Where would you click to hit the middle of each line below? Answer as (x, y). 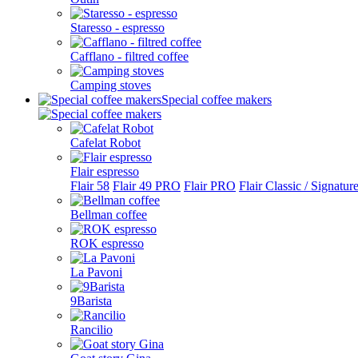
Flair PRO (210, 186)
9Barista (91, 301)
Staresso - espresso (117, 28)
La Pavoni (96, 272)
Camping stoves (111, 85)
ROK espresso (107, 243)
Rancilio (91, 330)
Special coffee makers (217, 99)
